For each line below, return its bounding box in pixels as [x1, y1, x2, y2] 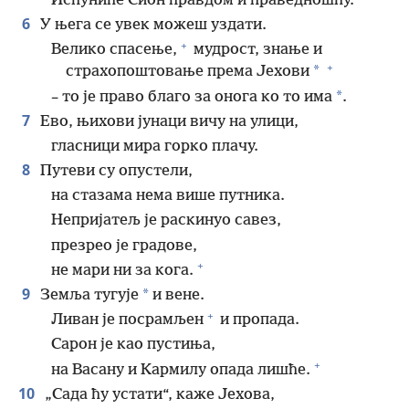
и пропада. [216, 311, 299, 330]
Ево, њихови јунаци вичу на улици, [37, 112, 299, 131]
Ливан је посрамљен [51, 311, 204, 330]
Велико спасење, [51, 41, 177, 59]
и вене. [149, 287, 204, 305]
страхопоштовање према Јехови [66, 63, 309, 81]
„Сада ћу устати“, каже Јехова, [41, 385, 275, 404]
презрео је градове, [51, 236, 197, 255]
